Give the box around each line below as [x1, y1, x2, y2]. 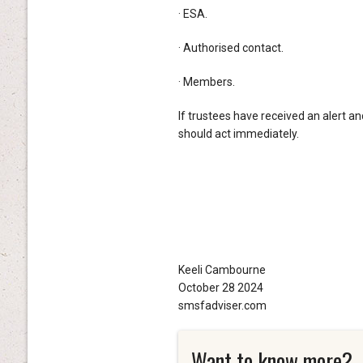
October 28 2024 [177, 280, 263, 294]
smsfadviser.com [177, 298, 267, 312]
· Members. [177, 75, 235, 88]
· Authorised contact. [177, 41, 284, 54]
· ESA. [177, 6, 207, 20]
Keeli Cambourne [177, 263, 266, 276]
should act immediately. [177, 126, 299, 140]
